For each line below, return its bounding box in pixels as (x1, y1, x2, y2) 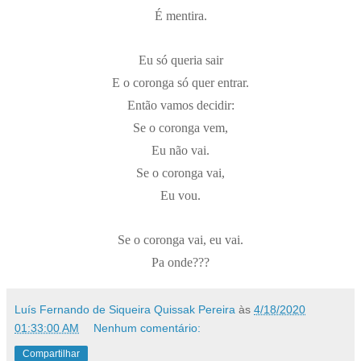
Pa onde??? (151, 255, 210, 269)
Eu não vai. (151, 143, 210, 157)
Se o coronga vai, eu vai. (118, 232, 243, 247)
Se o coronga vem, (133, 120, 228, 135)
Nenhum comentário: (93, 321, 201, 334)
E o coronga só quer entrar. (112, 75, 249, 89)
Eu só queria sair (138, 52, 223, 67)
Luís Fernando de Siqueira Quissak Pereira (15, 302, 235, 316)
